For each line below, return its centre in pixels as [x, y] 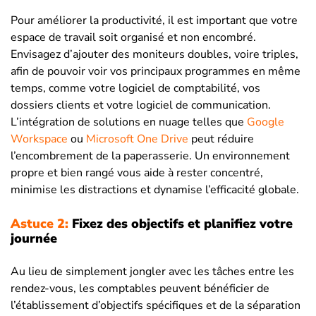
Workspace [39, 139]
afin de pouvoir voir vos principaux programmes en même [156, 72]
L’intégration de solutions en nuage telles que [129, 122]
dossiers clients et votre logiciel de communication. [141, 105]
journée [34, 239]
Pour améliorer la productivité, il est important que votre [154, 21]
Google [266, 122]
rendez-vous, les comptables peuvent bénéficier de [140, 289]
